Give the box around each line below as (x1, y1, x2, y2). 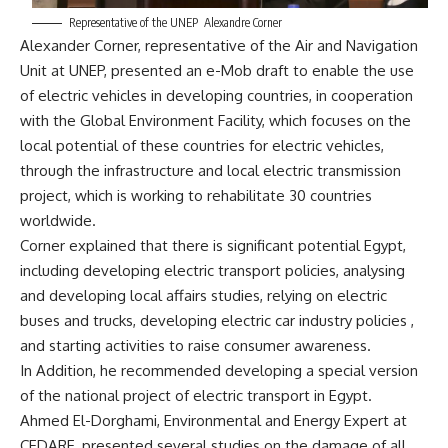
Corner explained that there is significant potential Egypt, (20, 235, 406, 255)
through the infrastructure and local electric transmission (20, 160, 401, 180)
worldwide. (20, 210, 96, 230)
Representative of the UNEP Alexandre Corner (69, 14, 282, 30)
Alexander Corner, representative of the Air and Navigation (20, 35, 418, 55)
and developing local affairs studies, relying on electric (20, 285, 387, 305)
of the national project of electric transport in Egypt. (20, 385, 372, 405)
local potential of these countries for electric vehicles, (20, 135, 384, 155)
